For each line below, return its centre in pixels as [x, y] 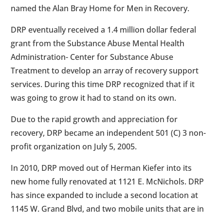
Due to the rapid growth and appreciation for [94, 119]
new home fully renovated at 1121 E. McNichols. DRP [108, 182]
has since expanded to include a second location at [105, 195]
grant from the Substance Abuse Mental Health [98, 44]
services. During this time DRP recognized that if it [103, 84]
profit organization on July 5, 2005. [74, 147]
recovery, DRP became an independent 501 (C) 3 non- [109, 133]
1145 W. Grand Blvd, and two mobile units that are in [108, 209]
